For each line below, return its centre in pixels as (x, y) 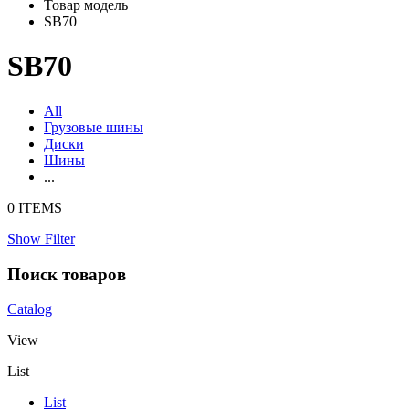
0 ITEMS (35, 207)
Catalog (30, 309)
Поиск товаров (67, 274)
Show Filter (41, 238)
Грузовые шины (94, 127)
